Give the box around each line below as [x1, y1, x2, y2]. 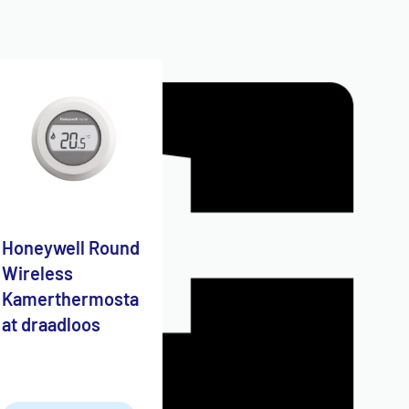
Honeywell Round [2, 236, 141, 258]
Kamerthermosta [2, 287, 140, 309]
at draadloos [2, 312, 101, 335]
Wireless [2, 261, 74, 284]
